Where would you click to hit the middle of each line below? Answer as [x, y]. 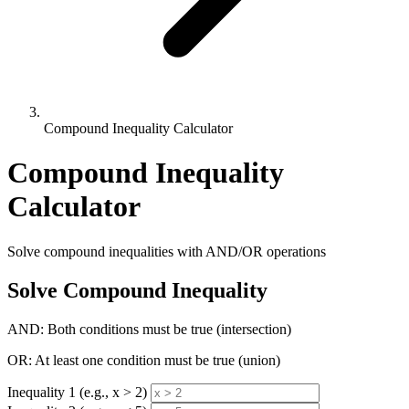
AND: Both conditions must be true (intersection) [149, 329]
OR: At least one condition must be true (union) [144, 360]
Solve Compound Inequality [137, 290]
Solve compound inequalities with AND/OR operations [167, 251]
